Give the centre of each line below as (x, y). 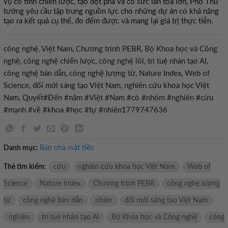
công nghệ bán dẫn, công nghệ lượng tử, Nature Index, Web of (107, 74)
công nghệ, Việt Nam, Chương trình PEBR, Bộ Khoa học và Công (110, 49)
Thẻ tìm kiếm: (25, 167)
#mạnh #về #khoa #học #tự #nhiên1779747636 (85, 110)
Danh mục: (22, 148)
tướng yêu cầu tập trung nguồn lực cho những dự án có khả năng (111, 11)
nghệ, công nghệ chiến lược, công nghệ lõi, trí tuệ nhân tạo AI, (106, 61)
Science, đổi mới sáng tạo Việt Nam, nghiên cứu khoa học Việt (106, 86)
